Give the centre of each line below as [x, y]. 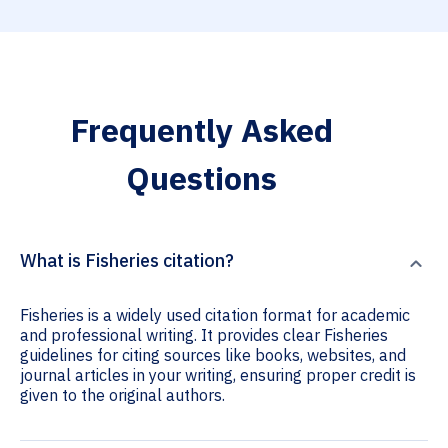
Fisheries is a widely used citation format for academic [215, 315]
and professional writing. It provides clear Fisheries [204, 335]
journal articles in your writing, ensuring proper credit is [218, 375]
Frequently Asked [201, 130]
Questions [201, 178]
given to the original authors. [122, 395]
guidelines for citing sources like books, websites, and [213, 355]
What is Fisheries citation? [127, 261]
